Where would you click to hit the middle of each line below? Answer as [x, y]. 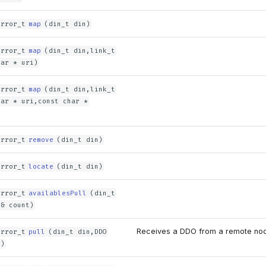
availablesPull [58, 193]
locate [41, 167]
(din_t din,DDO [77, 232]
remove [41, 140]
